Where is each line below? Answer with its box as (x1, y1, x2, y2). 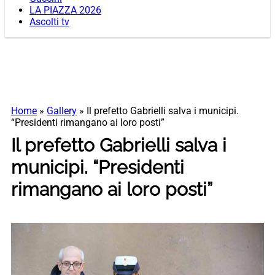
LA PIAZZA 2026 (29, 4, 101, 17)
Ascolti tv (29, 16, 69, 28)
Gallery (47, 105, 77, 117)
